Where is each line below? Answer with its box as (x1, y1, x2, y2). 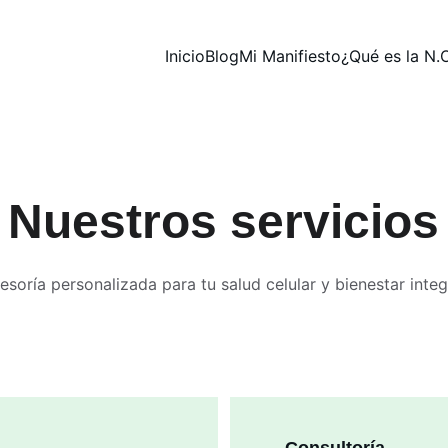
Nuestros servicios (8, 195, 440, 248)
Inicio (165, 45, 205, 66)
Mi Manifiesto (239, 45, 341, 66)
